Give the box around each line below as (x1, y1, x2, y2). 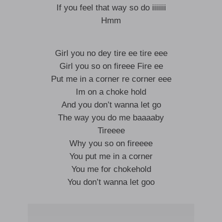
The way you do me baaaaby (58, 113, 164, 122)
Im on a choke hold (76, 87, 146, 97)
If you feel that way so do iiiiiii (56, 3, 166, 12)
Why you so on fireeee (69, 139, 153, 148)
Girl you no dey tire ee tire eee (55, 49, 167, 58)
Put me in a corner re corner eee (51, 74, 171, 84)
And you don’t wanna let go (61, 100, 161, 110)
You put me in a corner (69, 152, 153, 161)
